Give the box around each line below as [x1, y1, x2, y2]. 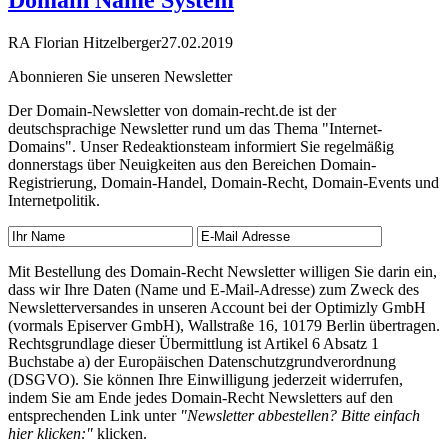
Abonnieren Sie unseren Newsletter [8, 68, 232, 86]
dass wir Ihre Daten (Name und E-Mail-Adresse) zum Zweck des [8, 281, 419, 299]
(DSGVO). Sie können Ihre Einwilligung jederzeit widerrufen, [8, 371, 403, 389]
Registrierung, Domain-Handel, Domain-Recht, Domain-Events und [8, 174, 439, 192]
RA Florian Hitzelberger [8, 34, 161, 52]
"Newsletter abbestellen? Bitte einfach [180, 407, 420, 425]
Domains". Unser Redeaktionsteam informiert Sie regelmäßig [8, 138, 394, 156]
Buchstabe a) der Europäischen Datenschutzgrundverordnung [8, 353, 396, 371]
